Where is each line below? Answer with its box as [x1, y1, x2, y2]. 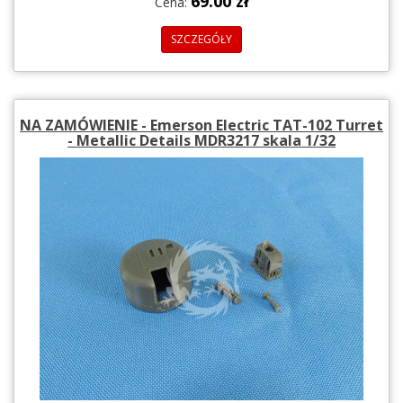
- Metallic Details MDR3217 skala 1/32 [67, 130, 336, 150]
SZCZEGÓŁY [171, 31, 232, 47]
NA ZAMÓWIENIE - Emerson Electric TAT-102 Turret [20, 114, 383, 135]
